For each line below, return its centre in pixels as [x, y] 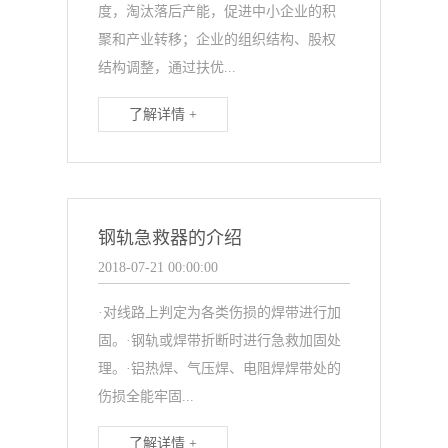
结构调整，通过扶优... [167, 67]
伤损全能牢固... [146, 396]
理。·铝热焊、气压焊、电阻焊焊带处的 [220, 368]
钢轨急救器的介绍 [170, 238]
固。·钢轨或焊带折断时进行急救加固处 [220, 340]
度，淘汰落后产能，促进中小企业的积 [217, 11]
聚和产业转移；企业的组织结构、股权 [217, 39]
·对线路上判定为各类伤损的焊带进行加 [220, 312]
